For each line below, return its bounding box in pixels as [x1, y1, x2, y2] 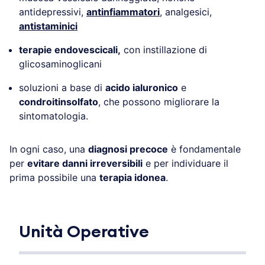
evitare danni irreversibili [27, 157, 143, 169]
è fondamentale [168, 143, 241, 155]
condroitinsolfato [19, 95, 98, 108]
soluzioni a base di [19, 81, 105, 93]
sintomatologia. [19, 109, 88, 122]
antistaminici [19, 20, 77, 32]
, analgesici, [160, 5, 212, 18]
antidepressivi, [19, 5, 86, 18]
